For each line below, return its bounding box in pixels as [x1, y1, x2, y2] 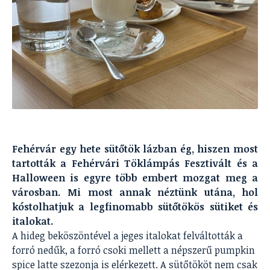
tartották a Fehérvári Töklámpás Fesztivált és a [12, 157, 258, 170]
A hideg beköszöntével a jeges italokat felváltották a [12, 229, 243, 242]
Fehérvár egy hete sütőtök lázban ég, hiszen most [12, 142, 258, 155]
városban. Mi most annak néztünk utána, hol [12, 186, 258, 199]
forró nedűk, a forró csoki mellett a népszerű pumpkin [12, 243, 255, 257]
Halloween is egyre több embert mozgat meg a [12, 171, 258, 184]
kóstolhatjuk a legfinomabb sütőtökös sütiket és [12, 200, 258, 213]
